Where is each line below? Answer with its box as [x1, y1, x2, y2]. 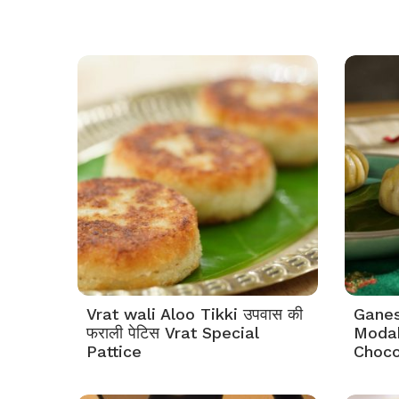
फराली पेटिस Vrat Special [86, 323, 258, 342]
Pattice [86, 342, 142, 361]
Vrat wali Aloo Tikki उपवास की [86, 305, 303, 323]
